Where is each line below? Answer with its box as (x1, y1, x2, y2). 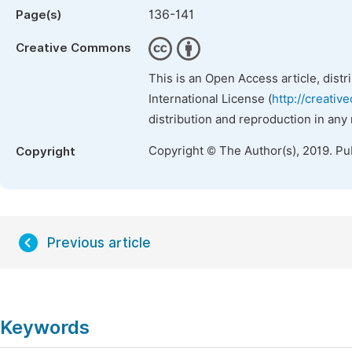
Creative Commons (16, 41, 131, 55)
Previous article (47, 235, 151, 251)
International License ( (148, 92, 272, 106)
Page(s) (16, 8, 61, 22)
